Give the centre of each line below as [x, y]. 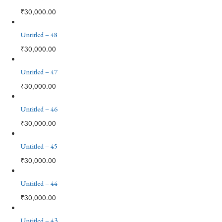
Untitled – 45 [39, 146]
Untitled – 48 [39, 34]
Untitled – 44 [39, 183]
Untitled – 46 [39, 109]
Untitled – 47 [39, 72]
